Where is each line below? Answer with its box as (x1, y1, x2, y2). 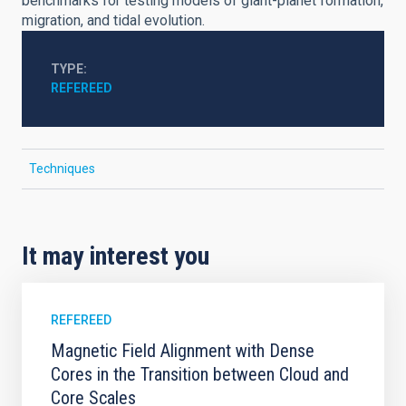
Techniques (29, 161, 95, 176)
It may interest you (22, 241, 209, 271)
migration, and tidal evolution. (22, 12, 205, 29)
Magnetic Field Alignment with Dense (51, 340, 314, 362)
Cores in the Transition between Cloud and (51, 363, 349, 385)
